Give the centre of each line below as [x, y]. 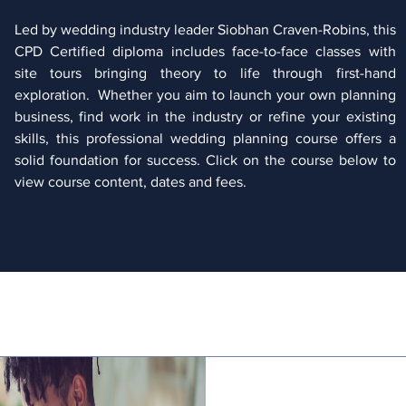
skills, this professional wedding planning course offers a [205, 138]
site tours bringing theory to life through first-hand [205, 72]
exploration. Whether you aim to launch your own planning [205, 94]
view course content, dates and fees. [132, 181]
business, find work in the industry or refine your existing [205, 116]
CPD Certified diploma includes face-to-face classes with [205, 51]
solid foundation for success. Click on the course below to [205, 159]
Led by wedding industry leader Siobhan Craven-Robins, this [205, 29]
